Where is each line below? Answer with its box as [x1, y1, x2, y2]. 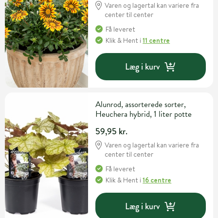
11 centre [143, 36, 170, 46]
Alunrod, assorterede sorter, [95, 98, 186, 111]
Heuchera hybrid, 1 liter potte [95, 108, 192, 121]
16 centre [143, 175, 172, 185]
